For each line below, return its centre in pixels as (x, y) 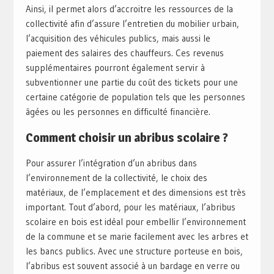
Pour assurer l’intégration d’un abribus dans (111, 163)
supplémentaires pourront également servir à (115, 68)
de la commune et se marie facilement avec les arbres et (137, 237)
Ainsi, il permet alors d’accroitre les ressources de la (129, 9)
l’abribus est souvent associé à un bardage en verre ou (132, 266)
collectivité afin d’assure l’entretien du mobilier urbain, (132, 24)
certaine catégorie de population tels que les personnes (135, 97)
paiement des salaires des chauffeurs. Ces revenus (124, 53)
